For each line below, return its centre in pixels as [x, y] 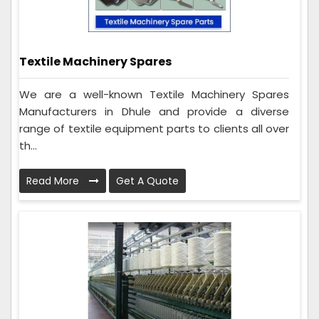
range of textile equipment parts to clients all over [154, 128]
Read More [54, 181]
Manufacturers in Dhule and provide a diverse [154, 111]
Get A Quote [147, 181]
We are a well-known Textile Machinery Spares [154, 94]
